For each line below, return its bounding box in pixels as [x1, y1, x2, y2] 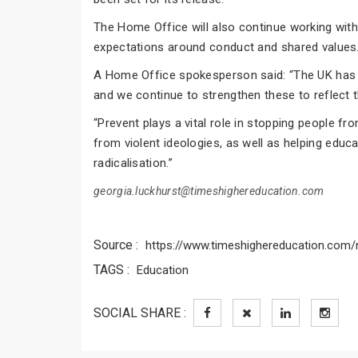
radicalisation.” [93, 155, 173, 170]
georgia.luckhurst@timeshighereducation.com [93, 184, 324, 197]
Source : [93, 237, 138, 253]
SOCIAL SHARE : [93, 304, 186, 320]
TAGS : [93, 261, 129, 277]
